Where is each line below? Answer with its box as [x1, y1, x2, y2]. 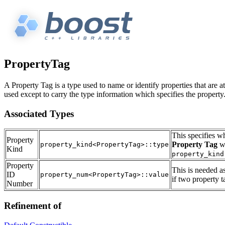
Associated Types [4, 108, 74, 119]
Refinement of [4, 200, 61, 211]
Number [7, 179, 33, 188]
